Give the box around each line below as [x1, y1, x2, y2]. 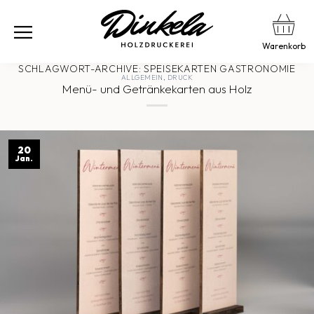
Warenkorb [262, 41, 306, 51]
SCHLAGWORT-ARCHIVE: [18, 62, 144, 75]
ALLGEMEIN [121, 73, 163, 82]
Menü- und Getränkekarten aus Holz [62, 81, 252, 96]
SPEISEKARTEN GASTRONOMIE [144, 62, 296, 75]
